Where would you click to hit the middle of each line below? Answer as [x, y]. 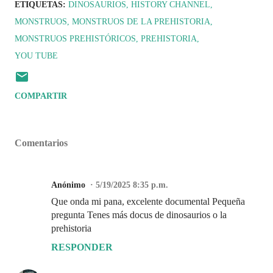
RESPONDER [82, 247]
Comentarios [41, 143]
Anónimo [68, 185]
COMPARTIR [41, 96]
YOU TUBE [36, 56]
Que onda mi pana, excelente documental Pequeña [148, 201]
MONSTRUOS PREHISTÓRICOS [75, 39]
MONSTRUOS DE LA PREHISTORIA [141, 22]
